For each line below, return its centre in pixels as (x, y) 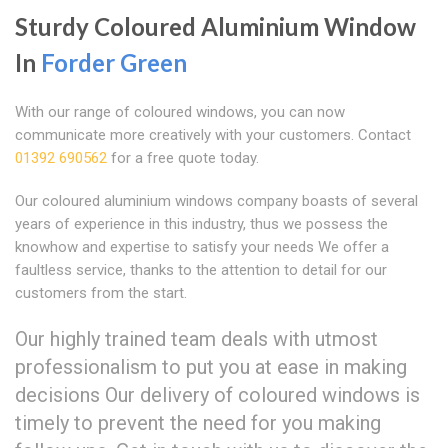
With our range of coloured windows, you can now (180, 111)
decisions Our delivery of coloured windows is (217, 394)
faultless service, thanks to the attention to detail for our (201, 269)
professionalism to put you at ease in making (211, 366)
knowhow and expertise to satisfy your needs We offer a (202, 246)
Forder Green (114, 62)
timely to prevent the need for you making (198, 422)
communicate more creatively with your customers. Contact (213, 134)
